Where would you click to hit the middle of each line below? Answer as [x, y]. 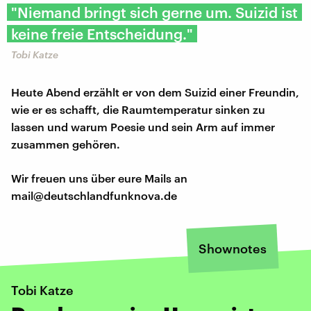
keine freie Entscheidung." [102, 33]
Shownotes [233, 248]
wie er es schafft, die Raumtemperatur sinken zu [138, 109]
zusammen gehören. [66, 144]
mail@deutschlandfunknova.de [94, 195]
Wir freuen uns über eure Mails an [99, 178]
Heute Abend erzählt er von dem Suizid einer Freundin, [155, 92]
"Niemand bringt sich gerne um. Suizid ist [154, 12]
